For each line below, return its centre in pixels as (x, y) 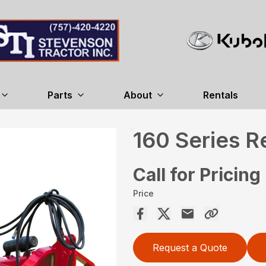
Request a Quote (190, 248)
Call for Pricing (197, 175)
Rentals (220, 95)
